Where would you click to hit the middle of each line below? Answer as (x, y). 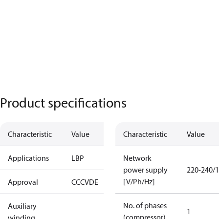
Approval (23, 182)
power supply (145, 170)
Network (137, 158)
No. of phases (145, 205)
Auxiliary (22, 206)
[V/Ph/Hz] (139, 181)
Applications (28, 158)
